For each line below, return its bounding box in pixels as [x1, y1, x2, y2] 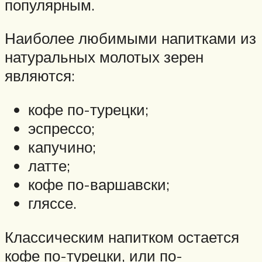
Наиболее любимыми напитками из [5, 29, 256, 48]
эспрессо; [28, 119, 95, 138]
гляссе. [28, 194, 77, 213]
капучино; [28, 137, 96, 157]
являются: [5, 66, 75, 85]
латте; [28, 156, 70, 175]
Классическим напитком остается [5, 227, 239, 246]
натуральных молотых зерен [5, 47, 204, 67]
